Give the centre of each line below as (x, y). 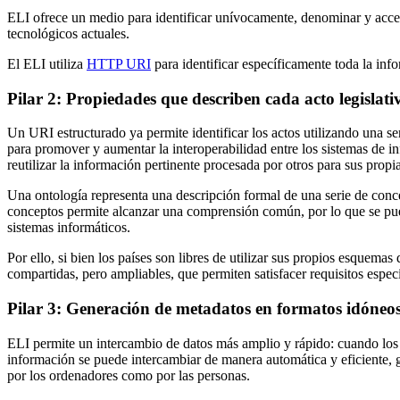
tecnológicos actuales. (68, 34)
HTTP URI (119, 64)
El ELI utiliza (47, 64)
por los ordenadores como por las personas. (129, 375)
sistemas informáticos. (69, 228)
